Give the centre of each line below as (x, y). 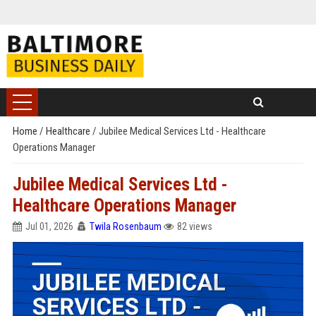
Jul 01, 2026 (49, 226)
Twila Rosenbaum (125, 226)
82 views (194, 226)
